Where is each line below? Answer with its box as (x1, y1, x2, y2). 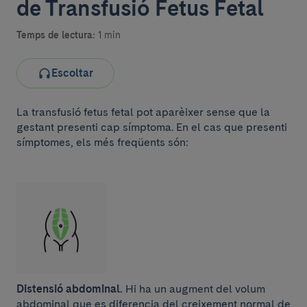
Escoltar (51, 66, 93, 79)
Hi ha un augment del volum (123, 282, 265, 295)
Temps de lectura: (16, 29, 95, 40)
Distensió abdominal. (16, 282, 123, 295)
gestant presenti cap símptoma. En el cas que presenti (16, 121, 287, 134)
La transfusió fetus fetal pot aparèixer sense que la (16, 106, 270, 119)
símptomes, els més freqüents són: (16, 136, 188, 149)
